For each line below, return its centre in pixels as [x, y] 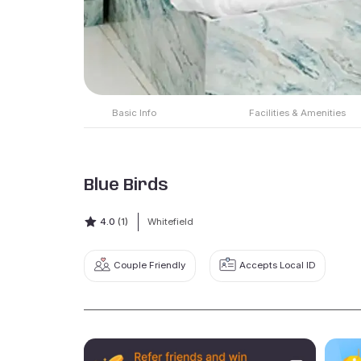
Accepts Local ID [277, 266]
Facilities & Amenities [298, 113]
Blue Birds [127, 186]
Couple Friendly [150, 266]
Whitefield [170, 221]
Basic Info [134, 113]
